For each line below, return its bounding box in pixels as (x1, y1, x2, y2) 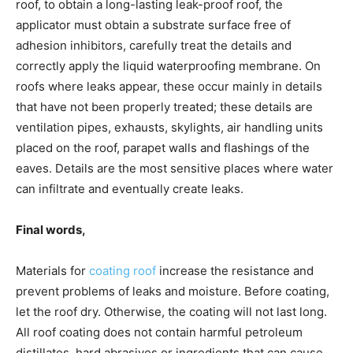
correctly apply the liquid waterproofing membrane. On (16, 58, 321, 73)
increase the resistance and (156, 262, 314, 278)
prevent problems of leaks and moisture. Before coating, (16, 283, 329, 299)
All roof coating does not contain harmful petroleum (16, 324, 303, 340)
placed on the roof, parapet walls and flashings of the (16, 139, 310, 155)
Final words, (16, 221, 86, 237)
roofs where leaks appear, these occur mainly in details (16, 78, 322, 94)
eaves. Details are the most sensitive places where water (16, 160, 333, 176)
